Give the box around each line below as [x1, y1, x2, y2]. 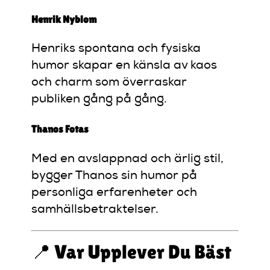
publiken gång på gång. [31, 93, 168, 106]
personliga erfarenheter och [31, 186, 198, 199]
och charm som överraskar [31, 77, 187, 89]
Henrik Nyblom [31, 13, 97, 25]
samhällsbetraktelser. [31, 203, 159, 216]
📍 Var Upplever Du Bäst [31, 240, 232, 263]
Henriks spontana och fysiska [31, 43, 201, 55]
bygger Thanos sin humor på [31, 169, 198, 182]
